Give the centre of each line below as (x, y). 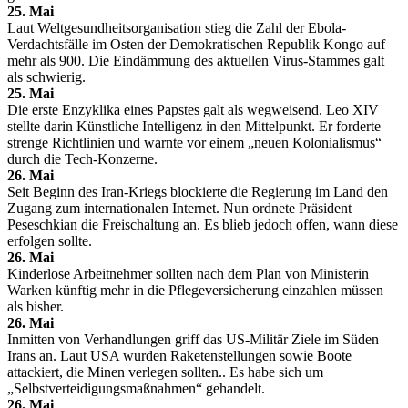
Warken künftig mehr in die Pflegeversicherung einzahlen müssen (195, 290)
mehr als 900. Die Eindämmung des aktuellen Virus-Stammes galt (196, 60)
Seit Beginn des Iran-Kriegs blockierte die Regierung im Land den (198, 191)
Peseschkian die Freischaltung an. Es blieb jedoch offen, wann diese (203, 224)
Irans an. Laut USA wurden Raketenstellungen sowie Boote (179, 355)
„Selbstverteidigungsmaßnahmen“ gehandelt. (136, 388)
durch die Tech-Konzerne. (82, 158)
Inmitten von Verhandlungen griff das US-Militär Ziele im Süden (193, 339)
